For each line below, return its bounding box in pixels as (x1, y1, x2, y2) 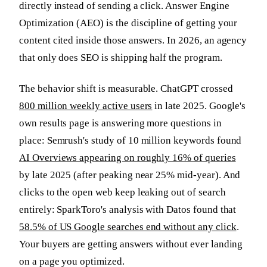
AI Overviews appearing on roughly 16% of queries (19, 152, 236, 164)
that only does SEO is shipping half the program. (19, 52, 222, 64)
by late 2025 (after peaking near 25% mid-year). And (19, 169, 241, 181)
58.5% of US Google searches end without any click (19, 221, 237, 233)
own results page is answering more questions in (19, 117, 222, 129)
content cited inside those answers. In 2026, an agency (19, 35, 247, 46)
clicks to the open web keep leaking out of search (19, 187, 226, 198)
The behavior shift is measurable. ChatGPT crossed (19, 83, 233, 95)
